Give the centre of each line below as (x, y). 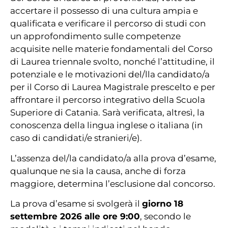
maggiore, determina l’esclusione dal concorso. (113, 183)
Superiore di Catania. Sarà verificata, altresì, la (107, 113)
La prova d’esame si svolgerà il (76, 204)
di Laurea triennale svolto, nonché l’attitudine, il (112, 62)
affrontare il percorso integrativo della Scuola (108, 100)
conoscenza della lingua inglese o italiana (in (106, 125)
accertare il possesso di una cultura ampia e (104, 11)
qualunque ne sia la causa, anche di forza (98, 171)
